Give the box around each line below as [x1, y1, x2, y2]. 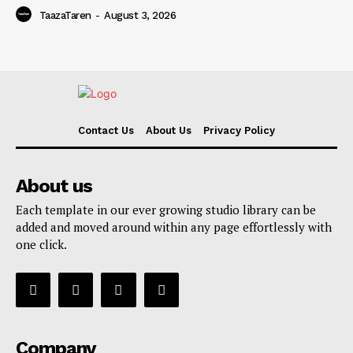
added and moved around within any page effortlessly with [16, 219, 332, 236]
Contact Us [78, 124, 134, 137]
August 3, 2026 [104, 9, 176, 22]
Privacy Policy [203, 124, 275, 137]
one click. [16, 236, 67, 253]
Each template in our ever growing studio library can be [16, 202, 316, 218]
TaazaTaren [39, 9, 91, 22]
